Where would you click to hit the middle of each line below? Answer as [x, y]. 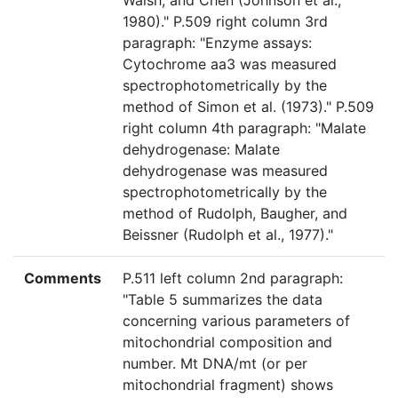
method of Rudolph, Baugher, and [235, 214]
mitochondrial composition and [227, 342]
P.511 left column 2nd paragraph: [233, 279]
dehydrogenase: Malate [201, 150]
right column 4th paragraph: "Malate [244, 128]
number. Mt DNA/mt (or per [215, 364]
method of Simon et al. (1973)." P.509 [248, 107]
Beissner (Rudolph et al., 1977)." [228, 235]
